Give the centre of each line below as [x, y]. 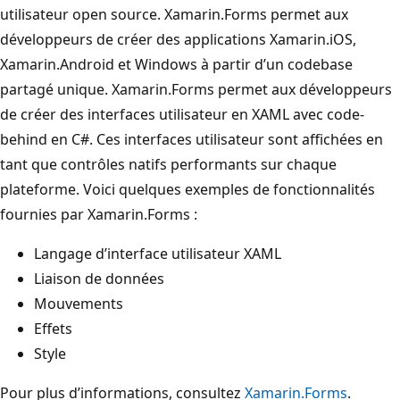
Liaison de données [99, 278]
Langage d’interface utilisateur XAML [158, 253]
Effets [53, 328]
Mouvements [79, 303]
